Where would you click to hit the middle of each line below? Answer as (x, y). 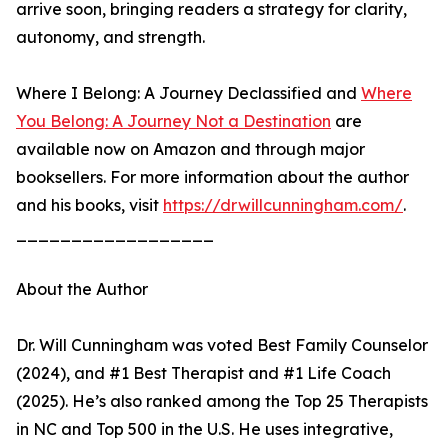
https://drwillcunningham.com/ (283, 205)
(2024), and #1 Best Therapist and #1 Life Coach (203, 373)
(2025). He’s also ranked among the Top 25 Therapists (222, 401)
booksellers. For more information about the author (212, 177)
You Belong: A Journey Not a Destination (173, 121)
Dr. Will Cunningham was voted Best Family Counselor (222, 345)
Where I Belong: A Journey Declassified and (188, 93)
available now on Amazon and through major (190, 149)
